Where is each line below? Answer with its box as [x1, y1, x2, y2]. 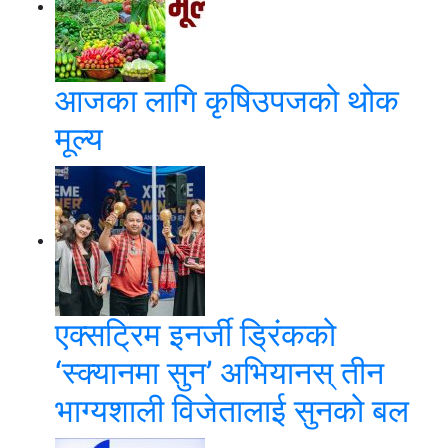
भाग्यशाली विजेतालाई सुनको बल [55, 391, 409, 431]
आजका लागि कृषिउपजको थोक [55, 81, 399, 121]
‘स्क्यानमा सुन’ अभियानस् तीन [55, 353, 384, 393]
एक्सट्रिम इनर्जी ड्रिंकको [55, 315, 336, 355]
